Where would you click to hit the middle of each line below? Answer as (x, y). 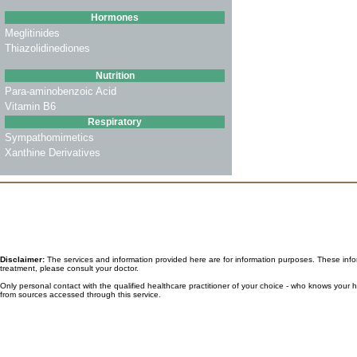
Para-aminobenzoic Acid (61, 91)
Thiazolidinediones (47, 48)
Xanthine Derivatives (53, 153)
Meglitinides (32, 33)
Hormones (115, 18)
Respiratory (115, 122)
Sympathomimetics (49, 137)
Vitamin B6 (30, 106)
